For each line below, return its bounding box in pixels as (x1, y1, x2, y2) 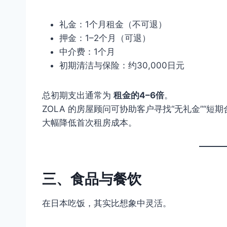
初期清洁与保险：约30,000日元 (59, 60, 184, 70)
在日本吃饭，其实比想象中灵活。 (42, 198, 171, 208)
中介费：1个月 (59, 46, 115, 57)
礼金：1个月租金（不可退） (59, 19, 167, 29)
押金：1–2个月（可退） (59, 32, 150, 43)
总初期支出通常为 (42, 90, 113, 100)
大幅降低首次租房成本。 (42, 117, 137, 128)
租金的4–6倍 (113, 90, 164, 100)
